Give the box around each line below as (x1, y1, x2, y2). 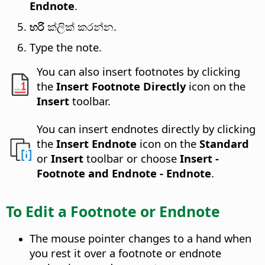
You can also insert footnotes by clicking (37, 64, 241, 79)
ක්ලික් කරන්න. (44, 18, 117, 34)
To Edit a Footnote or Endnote (6, 201, 220, 222)
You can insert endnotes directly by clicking (37, 121, 256, 137)
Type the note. (30, 39, 102, 54)
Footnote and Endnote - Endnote (37, 166, 212, 181)
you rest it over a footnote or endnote (30, 245, 221, 261)
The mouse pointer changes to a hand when (30, 231, 251, 246)
